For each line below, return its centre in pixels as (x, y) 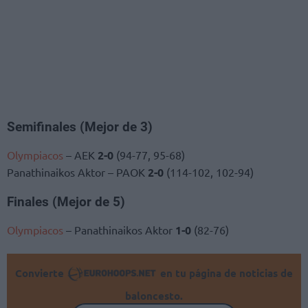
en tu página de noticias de (225, 273)
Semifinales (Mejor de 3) (80, 128)
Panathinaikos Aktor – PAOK (77, 172)
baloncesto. (154, 296)
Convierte (41, 273)
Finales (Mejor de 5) (66, 202)
